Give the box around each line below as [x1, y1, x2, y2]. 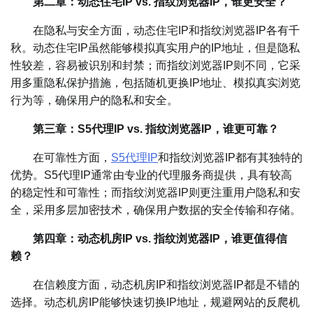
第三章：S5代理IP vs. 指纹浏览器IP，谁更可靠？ [33, 122, 279, 135]
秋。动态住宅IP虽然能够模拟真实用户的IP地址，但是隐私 [10, 41, 300, 54]
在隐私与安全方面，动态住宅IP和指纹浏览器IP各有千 [10, 24, 300, 36]
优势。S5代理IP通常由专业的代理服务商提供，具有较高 [10, 168, 292, 181]
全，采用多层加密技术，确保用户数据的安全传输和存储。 [10, 203, 301, 216]
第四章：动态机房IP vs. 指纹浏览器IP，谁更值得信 [33, 232, 287, 245]
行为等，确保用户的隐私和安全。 [10, 94, 178, 106]
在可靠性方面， [10, 151, 111, 163]
